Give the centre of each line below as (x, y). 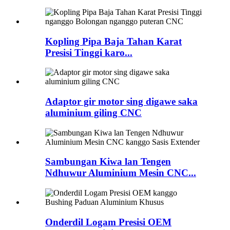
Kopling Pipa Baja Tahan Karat (113, 41)
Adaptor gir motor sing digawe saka (121, 102)
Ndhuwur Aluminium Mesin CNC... (121, 173)
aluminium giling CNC (93, 113)
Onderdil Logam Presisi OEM (108, 222)
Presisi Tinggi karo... (89, 52)
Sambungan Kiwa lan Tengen (108, 162)
